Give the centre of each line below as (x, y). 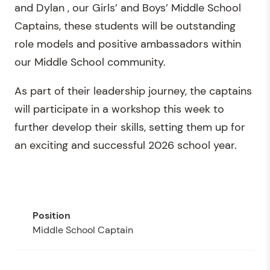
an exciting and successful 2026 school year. (126, 145)
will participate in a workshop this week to (119, 109)
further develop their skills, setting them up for (130, 127)
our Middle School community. (90, 62)
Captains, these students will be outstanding (125, 26)
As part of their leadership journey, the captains (133, 91)
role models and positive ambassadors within (128, 44)
